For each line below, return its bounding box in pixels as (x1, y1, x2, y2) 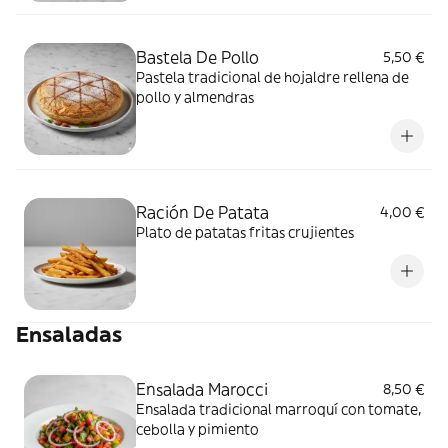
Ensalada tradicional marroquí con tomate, (136, 399, 421, 418)
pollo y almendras (136, 87, 254, 106)
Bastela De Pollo (136, 46, 259, 67)
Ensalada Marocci (136, 378, 268, 399)
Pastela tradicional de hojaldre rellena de (136, 67, 409, 86)
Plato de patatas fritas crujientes (136, 222, 354, 241)
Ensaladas (16, 320, 122, 348)
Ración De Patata (136, 201, 269, 222)
